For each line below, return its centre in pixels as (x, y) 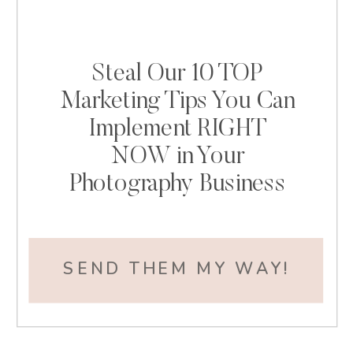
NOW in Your (178, 158)
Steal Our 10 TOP (177, 75)
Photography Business (178, 185)
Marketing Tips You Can (178, 102)
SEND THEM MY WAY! (176, 269)
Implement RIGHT (178, 130)
